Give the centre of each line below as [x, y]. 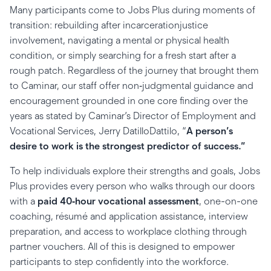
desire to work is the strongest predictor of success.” [128, 146]
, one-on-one [228, 201]
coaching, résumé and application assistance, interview [129, 216]
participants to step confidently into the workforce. [119, 262]
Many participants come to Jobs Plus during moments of [132, 10]
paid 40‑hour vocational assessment [118, 201]
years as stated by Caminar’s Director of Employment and [133, 116]
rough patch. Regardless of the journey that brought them [134, 70]
